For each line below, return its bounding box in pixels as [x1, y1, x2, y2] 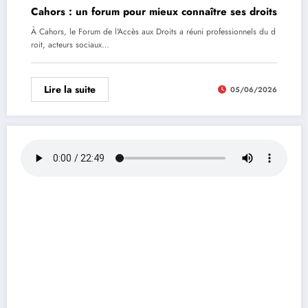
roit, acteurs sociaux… [31, 38, 109, 52]
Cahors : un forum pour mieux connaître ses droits [31, 4, 277, 20]
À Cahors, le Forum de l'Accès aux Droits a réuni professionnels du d [31, 25, 276, 38]
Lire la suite [44, 82, 96, 97]
